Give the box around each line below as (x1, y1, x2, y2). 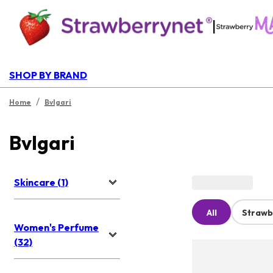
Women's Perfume (14, 221, 99, 234)
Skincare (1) (14, 176, 68, 189)
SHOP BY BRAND (9, 69, 87, 81)
